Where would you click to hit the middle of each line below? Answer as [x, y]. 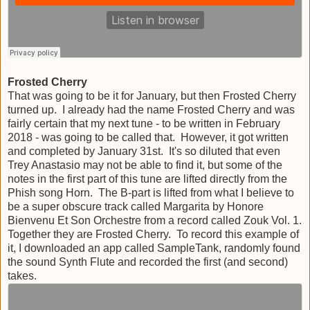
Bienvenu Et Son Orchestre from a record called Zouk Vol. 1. [155, 220]
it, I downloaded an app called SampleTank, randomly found [154, 248]
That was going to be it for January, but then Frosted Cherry [152, 95]
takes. [22, 275]
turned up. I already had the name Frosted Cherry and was [151, 109]
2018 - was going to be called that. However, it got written [148, 137]
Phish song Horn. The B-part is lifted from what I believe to [151, 192]
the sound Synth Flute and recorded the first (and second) [148, 262]
